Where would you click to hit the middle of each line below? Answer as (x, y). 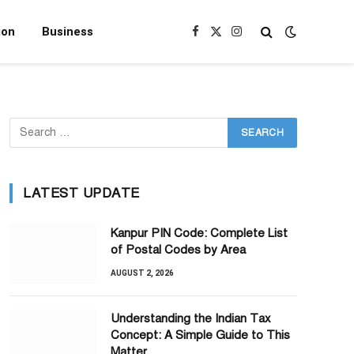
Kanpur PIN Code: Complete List (199, 233)
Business (68, 32)
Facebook (218, 39)
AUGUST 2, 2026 (142, 273)
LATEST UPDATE (81, 193)
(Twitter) (237, 55)
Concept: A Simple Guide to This (200, 335)
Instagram (261, 39)
